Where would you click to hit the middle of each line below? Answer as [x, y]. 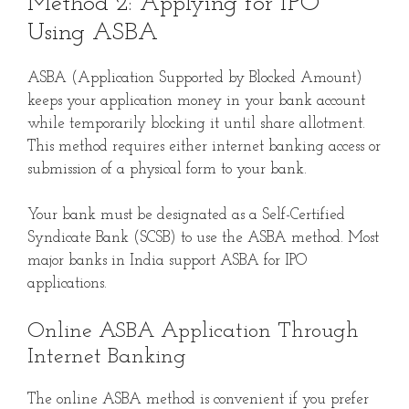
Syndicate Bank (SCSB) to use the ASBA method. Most [203, 238]
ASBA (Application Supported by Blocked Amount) [195, 78]
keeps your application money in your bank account [196, 100]
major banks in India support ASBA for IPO [167, 261]
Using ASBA [93, 33]
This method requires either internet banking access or [204, 146]
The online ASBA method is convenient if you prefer [198, 399]
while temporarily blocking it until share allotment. [196, 123]
